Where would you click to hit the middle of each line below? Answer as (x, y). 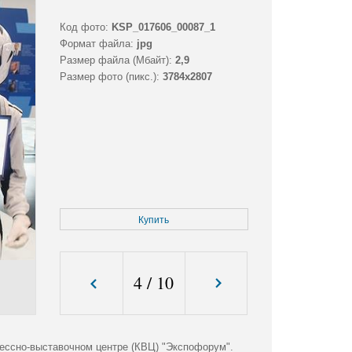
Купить (154, 220)
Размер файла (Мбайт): (115, 60)
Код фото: (84, 27)
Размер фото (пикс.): (109, 77)
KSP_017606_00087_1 (163, 27)
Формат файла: (96, 44)
